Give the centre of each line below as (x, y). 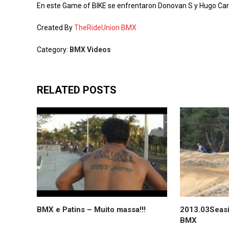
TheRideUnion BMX (105, 28)
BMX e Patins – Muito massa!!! (91, 209)
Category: (53, 50)
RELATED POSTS (77, 90)
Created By (55, 28)
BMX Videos (90, 50)
